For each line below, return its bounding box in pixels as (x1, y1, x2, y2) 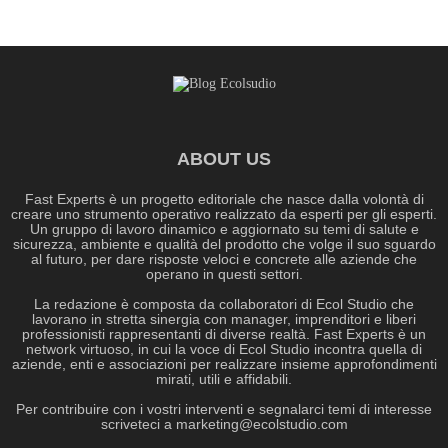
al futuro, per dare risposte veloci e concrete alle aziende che (31, 251, 417, 268)
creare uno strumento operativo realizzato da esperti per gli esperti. (11, 206, 437, 223)
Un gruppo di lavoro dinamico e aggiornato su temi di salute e (29, 221, 419, 238)
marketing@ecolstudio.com (175, 416, 348, 433)
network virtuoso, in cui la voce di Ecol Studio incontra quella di (26, 341, 422, 358)
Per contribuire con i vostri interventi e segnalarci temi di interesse (16, 401, 432, 418)
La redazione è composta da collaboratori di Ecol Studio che (34, 296, 414, 313)
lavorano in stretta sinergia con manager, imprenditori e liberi (32, 311, 416, 328)
